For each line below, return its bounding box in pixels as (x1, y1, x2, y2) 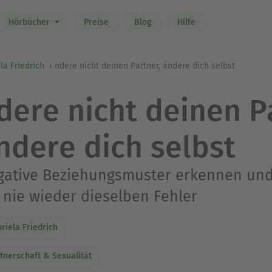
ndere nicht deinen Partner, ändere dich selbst (55, 61, 235, 71)
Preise (83, 17, 109, 28)
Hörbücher (8, 17, 52, 28)
